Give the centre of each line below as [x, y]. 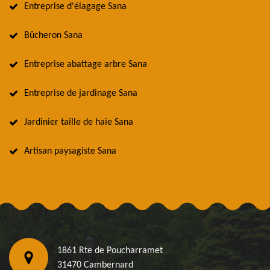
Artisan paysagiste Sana [70, 152]
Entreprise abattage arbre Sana [86, 65]
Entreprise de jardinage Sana [81, 94]
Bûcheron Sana [53, 36]
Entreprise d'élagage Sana [75, 7]
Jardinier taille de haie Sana [79, 123]
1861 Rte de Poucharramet [110, 250]
